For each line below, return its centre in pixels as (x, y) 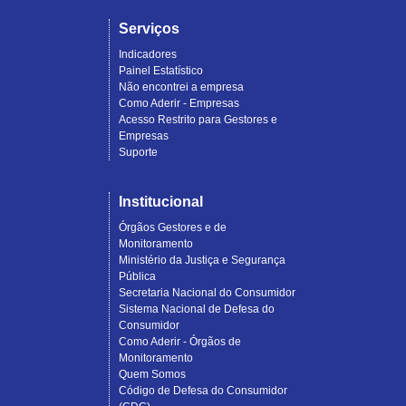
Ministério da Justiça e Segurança (202, 261)
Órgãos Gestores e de (172, 228)
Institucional (160, 202)
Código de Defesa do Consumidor (203, 391)
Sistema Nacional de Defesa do (196, 309)
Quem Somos (152, 375)
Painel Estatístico (160, 71)
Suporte (138, 153)
